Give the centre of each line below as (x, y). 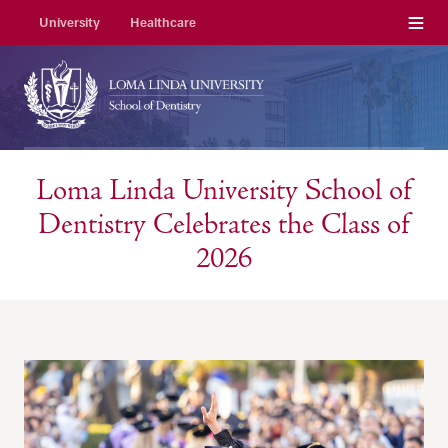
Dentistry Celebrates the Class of (224, 225)
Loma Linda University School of (224, 191)
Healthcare (163, 22)
